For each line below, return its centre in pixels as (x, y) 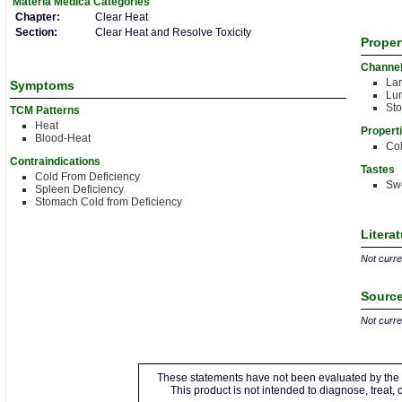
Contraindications (55, 162)
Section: (36, 32)
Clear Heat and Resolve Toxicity (173, 32)
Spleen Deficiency (79, 189)
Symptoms (42, 85)
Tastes (378, 170)
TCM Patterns (45, 110)
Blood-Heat (63, 138)
